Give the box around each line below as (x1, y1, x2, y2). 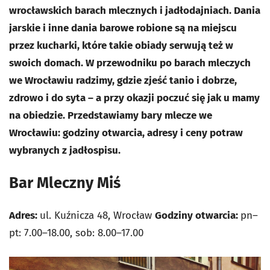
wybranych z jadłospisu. (9, 144, 121, 157)
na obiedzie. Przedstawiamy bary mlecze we (9, 109, 212, 122)
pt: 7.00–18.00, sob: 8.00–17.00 (9, 227, 143, 239)
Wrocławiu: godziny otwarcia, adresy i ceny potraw (9, 127, 243, 139)
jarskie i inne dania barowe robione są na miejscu (9, 22, 237, 34)
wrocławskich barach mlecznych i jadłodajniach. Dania (9, 4, 260, 17)
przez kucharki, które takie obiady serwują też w (9, 39, 233, 52)
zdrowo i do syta (9, 92, 88, 104)
